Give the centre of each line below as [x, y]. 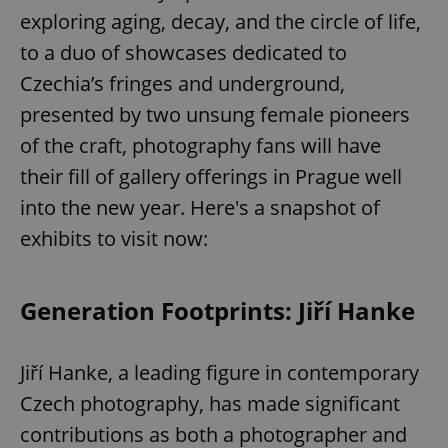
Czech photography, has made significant [210, 404]
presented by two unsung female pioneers [215, 115]
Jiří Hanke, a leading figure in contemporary [219, 373]
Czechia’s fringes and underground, [182, 84]
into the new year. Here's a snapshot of [200, 208]
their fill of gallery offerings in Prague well [211, 177]
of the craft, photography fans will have [200, 146]
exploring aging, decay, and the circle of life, [220, 22]
